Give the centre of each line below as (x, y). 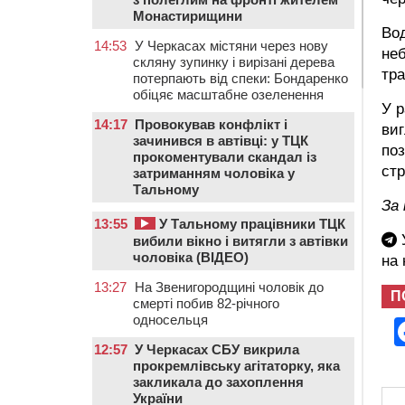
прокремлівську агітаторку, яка (236, 366)
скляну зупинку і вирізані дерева (234, 62)
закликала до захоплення (218, 382)
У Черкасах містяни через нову (231, 46)
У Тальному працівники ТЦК (250, 224)
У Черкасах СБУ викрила (217, 349)
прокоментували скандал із (225, 157)
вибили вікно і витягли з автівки (240, 241)
